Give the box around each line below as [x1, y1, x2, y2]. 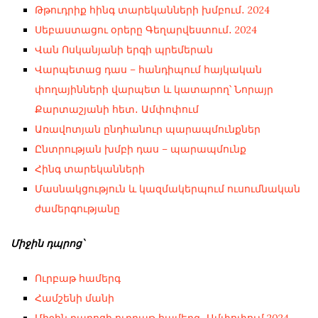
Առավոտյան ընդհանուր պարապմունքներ [34, 122, 261, 136]
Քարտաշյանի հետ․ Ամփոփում [34, 102, 199, 116]
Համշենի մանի [34, 291, 114, 305]
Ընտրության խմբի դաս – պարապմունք [34, 142, 246, 155]
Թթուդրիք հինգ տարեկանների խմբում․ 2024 [34, 3, 270, 16]
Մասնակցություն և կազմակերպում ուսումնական [34, 182, 300, 195]
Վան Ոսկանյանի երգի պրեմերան [34, 43, 213, 56]
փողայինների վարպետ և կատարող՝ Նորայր [34, 82, 273, 96]
